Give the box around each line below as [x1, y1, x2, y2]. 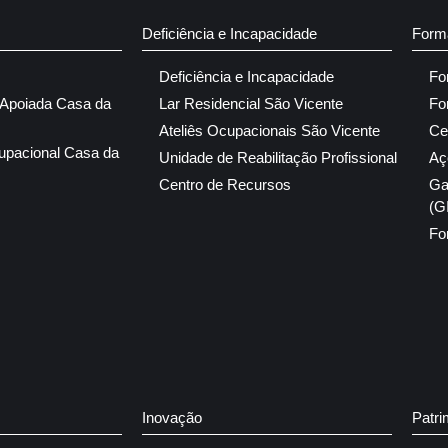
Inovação [142, 409, 202, 427]
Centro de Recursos [159, 176, 291, 194]
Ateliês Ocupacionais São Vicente [159, 122, 380, 140]
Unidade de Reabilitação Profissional [159, 149, 397, 167]
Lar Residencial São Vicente [159, 95, 343, 113]
